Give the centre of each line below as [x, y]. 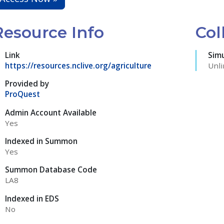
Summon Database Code [51, 170]
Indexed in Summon [41, 141]
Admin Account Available [50, 112]
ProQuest [22, 94]
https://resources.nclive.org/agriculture [78, 66]
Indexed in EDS [32, 198]
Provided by [27, 84]
